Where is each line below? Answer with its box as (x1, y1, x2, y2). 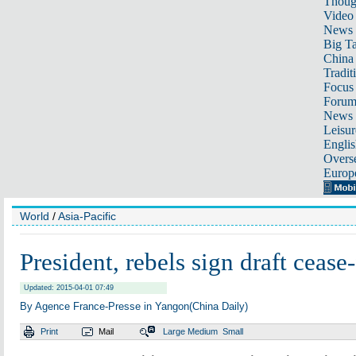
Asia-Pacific (58, 210, 116, 222)
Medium (188, 327, 218, 336)
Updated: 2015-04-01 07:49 (24, 284, 114, 292)
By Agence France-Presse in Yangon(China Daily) (20, 300, 248, 312)
